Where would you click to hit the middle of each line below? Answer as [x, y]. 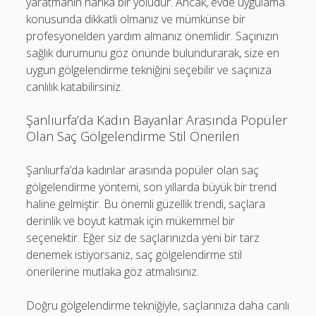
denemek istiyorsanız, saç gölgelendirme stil [134, 254]
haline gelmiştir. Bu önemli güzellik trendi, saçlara [146, 203]
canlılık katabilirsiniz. [75, 86]
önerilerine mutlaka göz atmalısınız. [113, 271]
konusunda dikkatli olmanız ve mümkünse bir [136, 19]
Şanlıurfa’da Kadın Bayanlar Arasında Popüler [157, 120]
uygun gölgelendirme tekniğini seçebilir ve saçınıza [149, 69]
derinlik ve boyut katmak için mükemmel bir [131, 220]
